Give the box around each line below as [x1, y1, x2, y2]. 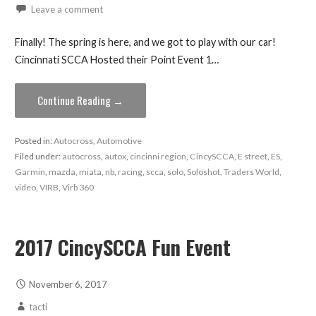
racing [117, 166, 142, 177]
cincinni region [129, 150, 186, 162]
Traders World [223, 166, 279, 177]
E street [237, 150, 267, 162]
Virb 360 [61, 181, 94, 193]
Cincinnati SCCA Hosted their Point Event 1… [14, 53, 219, 66]
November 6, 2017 [28, 279, 107, 291]
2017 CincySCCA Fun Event [14, 232, 231, 262]
